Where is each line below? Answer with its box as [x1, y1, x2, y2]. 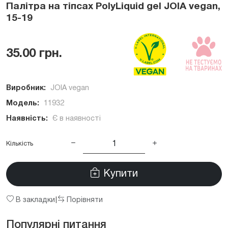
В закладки [14, 196, 55, 204]
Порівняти [65, 196, 103, 204]
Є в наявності [52, 115, 101, 122]
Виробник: [6, 84, 46, 92]
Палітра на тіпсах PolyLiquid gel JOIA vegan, [6, 2, 220, 11]
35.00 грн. [6, 48, 62, 60]
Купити [100, 169, 138, 179]
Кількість [6, 141, 33, 148]
